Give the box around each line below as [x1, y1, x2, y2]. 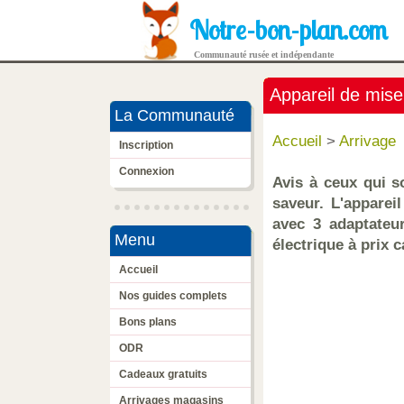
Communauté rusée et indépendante [194, 50, 334, 60]
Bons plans [119, 316, 177, 328]
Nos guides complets [119, 289, 227, 302]
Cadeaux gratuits [119, 368, 207, 381]
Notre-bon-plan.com [189, 13, 388, 47]
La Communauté [110, 106, 234, 124]
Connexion [119, 165, 174, 178]
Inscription [119, 139, 173, 151]
